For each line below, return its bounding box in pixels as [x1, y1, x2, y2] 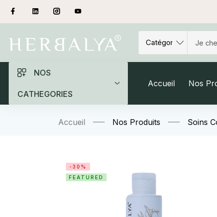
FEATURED [69, 174, 104, 180]
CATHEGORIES [17, 89, 73, 99]
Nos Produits [112, 117, 160, 127]
